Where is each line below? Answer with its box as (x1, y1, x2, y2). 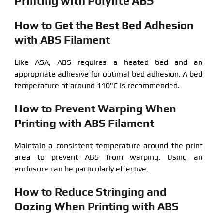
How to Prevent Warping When (14, 101, 176, 115)
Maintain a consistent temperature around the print (14, 140, 203, 150)
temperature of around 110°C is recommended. (14, 80, 180, 90)
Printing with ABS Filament (14, 116, 154, 129)
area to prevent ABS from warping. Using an (14, 152, 203, 162)
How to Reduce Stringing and (14, 185, 167, 198)
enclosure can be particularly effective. (14, 164, 148, 173)
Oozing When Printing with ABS (14, 199, 179, 213)
